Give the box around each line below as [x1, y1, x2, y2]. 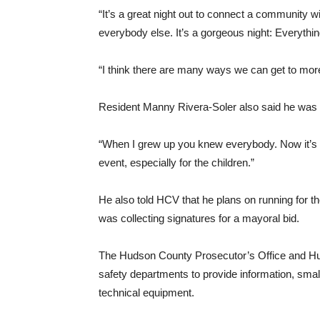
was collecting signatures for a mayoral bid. [99, 212, 299, 224]
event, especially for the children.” [99, 156, 254, 169]
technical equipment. [99, 286, 194, 299]
